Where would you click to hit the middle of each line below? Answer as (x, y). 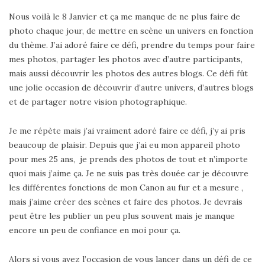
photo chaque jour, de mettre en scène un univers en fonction (131, 30)
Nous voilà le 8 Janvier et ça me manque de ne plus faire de (125, 16)
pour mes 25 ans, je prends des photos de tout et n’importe (128, 159)
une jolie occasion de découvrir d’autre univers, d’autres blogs (131, 87)
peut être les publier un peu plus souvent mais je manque (122, 216)
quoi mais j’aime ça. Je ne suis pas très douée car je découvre (129, 173)
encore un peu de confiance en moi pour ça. (95, 230)
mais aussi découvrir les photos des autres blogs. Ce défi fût (128, 73)
